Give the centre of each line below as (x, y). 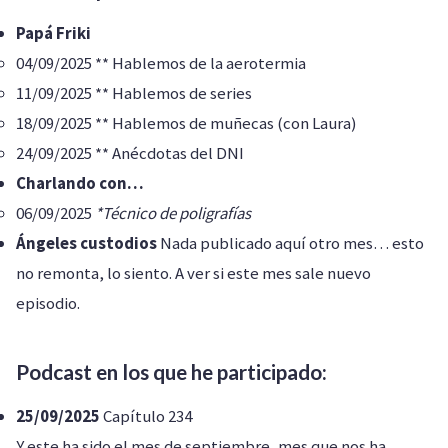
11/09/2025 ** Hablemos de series (134, 93)
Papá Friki (53, 33)
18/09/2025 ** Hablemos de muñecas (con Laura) (186, 123)
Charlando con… (80, 183)
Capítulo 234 (146, 416)
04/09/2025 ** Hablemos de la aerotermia (161, 63)
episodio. (48, 303)
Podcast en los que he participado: (171, 371)
